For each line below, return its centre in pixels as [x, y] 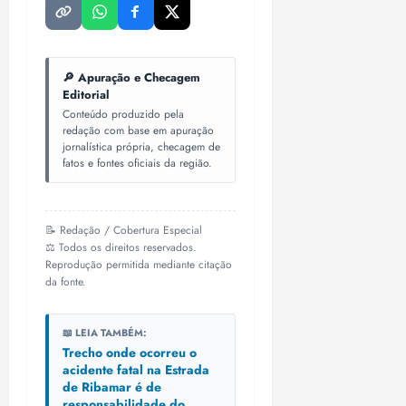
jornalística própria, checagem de [141, 146]
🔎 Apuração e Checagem [131, 77]
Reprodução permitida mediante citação [139, 264]
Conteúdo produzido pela [123, 114]
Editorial [86, 94]
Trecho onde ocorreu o [130, 352]
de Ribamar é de [112, 387]
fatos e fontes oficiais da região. [137, 163]
